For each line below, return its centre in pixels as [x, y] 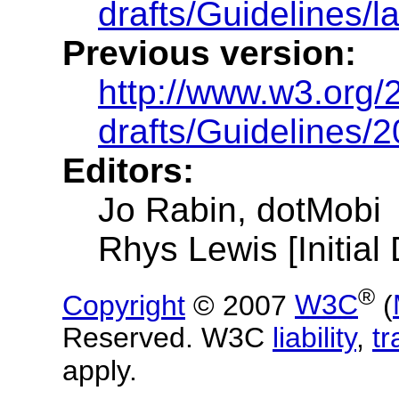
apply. [100, 371]
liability [314, 338]
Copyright [124, 305]
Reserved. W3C [167, 338]
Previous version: [209, 53]
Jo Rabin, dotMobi [240, 209]
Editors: [128, 170]
